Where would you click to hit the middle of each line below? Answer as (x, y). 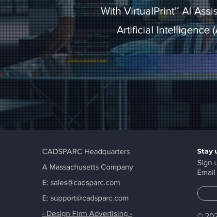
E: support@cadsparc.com (85, 198)
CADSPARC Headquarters (86, 151)
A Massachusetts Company (88, 167)
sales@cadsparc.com (85, 182)
